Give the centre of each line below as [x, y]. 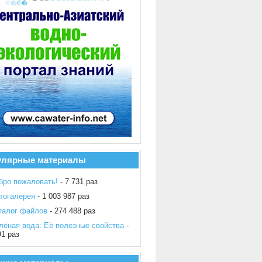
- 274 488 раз [71, 211]
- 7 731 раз [78, 182]
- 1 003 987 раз [62, 196]
